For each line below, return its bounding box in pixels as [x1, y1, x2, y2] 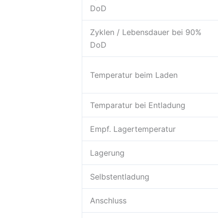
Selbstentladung [90, 171, 149, 182]
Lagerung [90, 147, 125, 158]
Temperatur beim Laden [90, 70, 178, 80]
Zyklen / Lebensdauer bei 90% [90, 27, 201, 37]
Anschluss [90, 195, 127, 205]
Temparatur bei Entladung [90, 100, 185, 110]
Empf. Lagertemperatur [90, 124, 176, 134]
